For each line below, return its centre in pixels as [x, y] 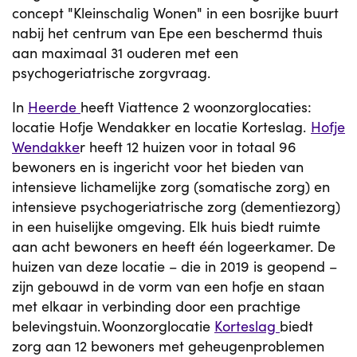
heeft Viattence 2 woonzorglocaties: [196, 107]
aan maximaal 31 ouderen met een [125, 53]
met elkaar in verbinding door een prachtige [156, 306]
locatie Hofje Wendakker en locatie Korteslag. [161, 127]
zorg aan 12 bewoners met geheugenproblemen [168, 346]
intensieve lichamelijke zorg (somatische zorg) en [171, 186]
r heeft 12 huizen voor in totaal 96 [188, 147]
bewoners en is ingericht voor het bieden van [158, 167]
